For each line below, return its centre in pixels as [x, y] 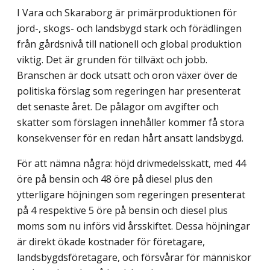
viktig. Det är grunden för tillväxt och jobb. [112, 60]
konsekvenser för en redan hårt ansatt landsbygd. [133, 138]
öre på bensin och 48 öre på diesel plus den [115, 179]
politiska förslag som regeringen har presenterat [129, 91]
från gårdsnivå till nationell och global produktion [129, 44]
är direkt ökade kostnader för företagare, [111, 242]
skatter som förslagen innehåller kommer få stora [130, 123]
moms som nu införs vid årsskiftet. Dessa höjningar [133, 226]
